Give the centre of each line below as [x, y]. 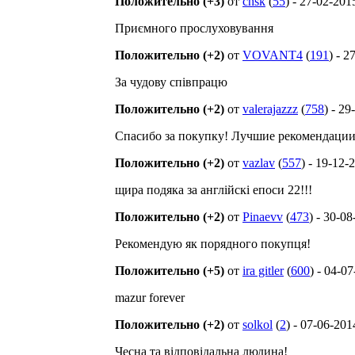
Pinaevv [263, 217]
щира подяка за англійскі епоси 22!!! [214, 190]
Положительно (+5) [170, 271]
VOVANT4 [273, 55]
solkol [258, 324]
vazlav [259, 163]
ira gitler [263, 271]
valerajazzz [270, 109]
